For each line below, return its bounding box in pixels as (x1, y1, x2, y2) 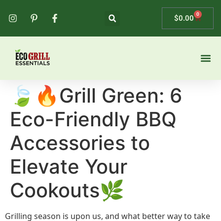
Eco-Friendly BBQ (10, 107, 177, 131)
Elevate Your (10, 154, 127, 179)
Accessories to (10, 131, 150, 155)
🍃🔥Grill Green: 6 (10, 83, 182, 108)
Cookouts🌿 (10, 178, 124, 202)
